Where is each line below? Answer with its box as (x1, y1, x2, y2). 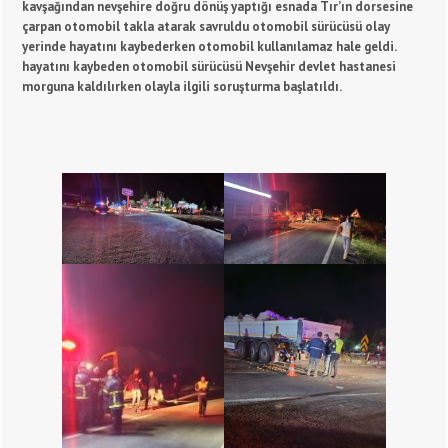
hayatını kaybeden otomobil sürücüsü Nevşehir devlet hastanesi (22, 58, 396, 75)
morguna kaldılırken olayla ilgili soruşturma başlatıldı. (22, 78, 342, 95)
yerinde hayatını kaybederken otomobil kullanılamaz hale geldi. (22, 38, 396, 55)
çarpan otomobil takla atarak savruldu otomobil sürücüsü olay (22, 18, 390, 35)
